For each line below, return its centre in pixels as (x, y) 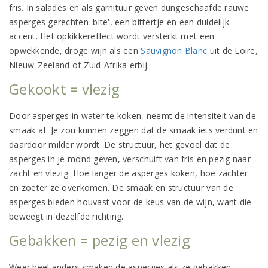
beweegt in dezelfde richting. (66, 216)
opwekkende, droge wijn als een (75, 50)
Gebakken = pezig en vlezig (100, 240)
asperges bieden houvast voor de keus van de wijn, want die (130, 202)
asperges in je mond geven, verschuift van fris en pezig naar (130, 159)
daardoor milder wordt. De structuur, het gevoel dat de (120, 144)
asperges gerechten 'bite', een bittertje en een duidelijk (119, 22)
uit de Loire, (233, 50)
